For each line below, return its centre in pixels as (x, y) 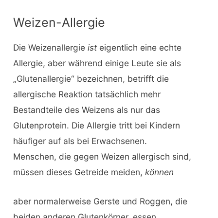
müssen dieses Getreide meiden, (79, 172)
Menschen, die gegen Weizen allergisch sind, (102, 157)
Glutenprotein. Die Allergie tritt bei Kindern (96, 126)
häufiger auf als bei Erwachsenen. (80, 141)
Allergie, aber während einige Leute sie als (97, 63)
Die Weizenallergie (50, 48)
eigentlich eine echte (139, 48)
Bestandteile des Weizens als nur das (86, 110)
